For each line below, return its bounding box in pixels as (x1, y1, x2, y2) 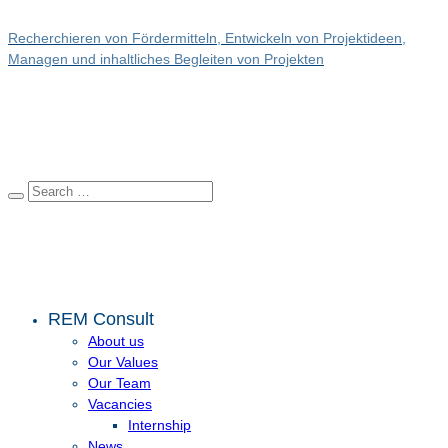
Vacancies (88, 396, 152, 412)
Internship (128, 417, 191, 433)
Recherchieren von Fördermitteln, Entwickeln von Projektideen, (8, 30, 406, 46)
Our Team (88, 375, 151, 391)
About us (88, 333, 144, 349)
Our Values (88, 354, 158, 370)
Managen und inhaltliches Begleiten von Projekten (8, 51, 324, 67)
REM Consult (48, 309, 154, 329)
